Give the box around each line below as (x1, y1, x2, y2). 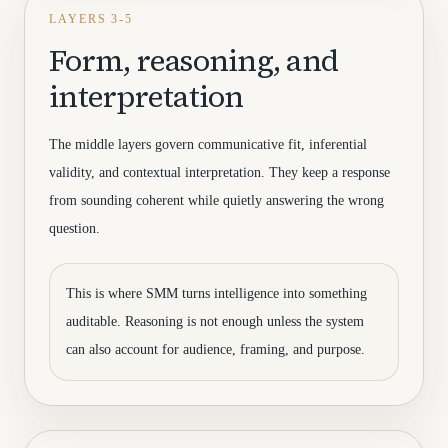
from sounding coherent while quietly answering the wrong (49, 193, 384, 208)
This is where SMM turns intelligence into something (66, 286, 367, 301)
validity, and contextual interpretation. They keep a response (49, 165, 390, 180)
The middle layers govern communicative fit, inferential (49, 137, 367, 152)
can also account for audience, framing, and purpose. (66, 342, 365, 357)
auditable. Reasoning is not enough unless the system (66, 314, 364, 329)
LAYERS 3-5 (49, 12, 134, 26)
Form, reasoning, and (49, 40, 338, 81)
